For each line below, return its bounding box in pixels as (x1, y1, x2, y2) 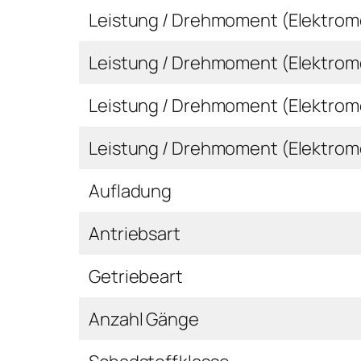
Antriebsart (89, 221, 180, 246)
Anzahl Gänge (89, 306, 199, 331)
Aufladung (89, 178, 172, 203)
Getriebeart (89, 263, 183, 288)
